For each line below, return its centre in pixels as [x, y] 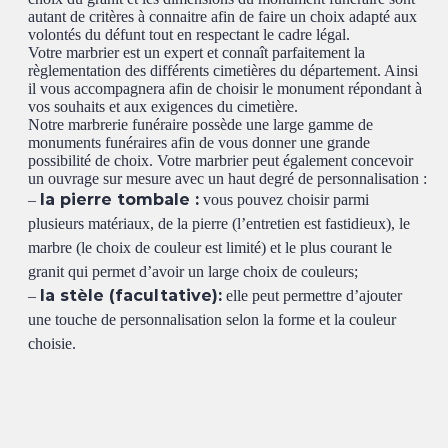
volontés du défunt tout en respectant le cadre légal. [189, 35]
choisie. [52, 344]
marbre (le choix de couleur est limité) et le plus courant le [210, 248]
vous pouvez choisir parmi [284, 200]
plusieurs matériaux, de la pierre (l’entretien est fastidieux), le [219, 224]
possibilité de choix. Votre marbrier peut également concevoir [221, 161]
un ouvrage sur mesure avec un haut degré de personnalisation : [228, 179]
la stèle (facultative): [131, 296]
